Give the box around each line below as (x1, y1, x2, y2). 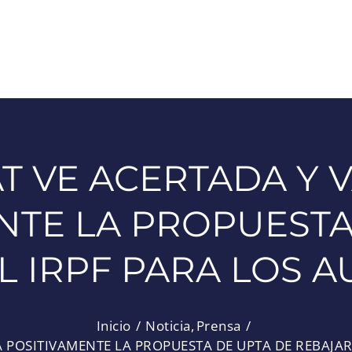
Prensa (196, 317, 241, 335)
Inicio (96, 317, 131, 335)
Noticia (145, 317, 191, 335)
